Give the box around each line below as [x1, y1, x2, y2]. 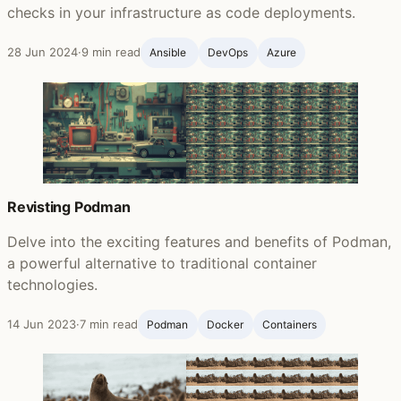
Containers [261, 317, 317, 331]
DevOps [208, 46, 249, 60]
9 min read [81, 45, 141, 60]
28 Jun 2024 [7, 45, 78, 60]
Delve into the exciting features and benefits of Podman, [7, 232, 391, 251]
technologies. [7, 275, 98, 294]
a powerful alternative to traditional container [7, 253, 317, 272]
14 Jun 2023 [7, 316, 76, 331]
